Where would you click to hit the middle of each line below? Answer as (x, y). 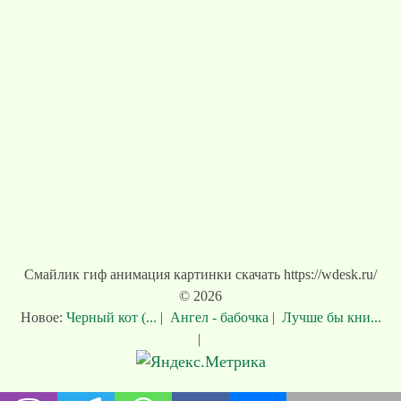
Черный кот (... (113, 318)
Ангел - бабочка (219, 318)
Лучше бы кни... (329, 318)
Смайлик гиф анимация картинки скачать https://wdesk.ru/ (200, 275)
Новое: (43, 318)
